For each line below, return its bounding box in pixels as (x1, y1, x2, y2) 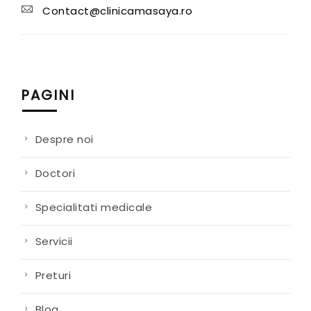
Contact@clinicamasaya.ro (42, 3, 192, 19)
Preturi (35, 268, 71, 283)
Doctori (35, 166, 75, 181)
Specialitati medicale (35, 200, 152, 215)
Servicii (35, 234, 73, 249)
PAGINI (21, 85, 75, 106)
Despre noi (35, 132, 94, 147)
